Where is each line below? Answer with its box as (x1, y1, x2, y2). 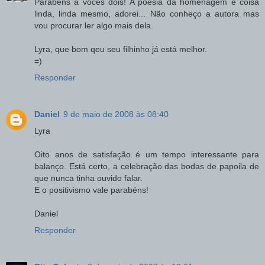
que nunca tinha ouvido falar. (34, 173, 143, 183)
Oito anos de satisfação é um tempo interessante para (34, 149, 259, 159)
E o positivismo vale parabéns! (34, 185, 148, 195)
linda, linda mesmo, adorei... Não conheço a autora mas (34, 8, 259, 18)
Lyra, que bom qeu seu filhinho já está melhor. (34, 44, 207, 54)
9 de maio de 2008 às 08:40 (63, 109, 169, 119)
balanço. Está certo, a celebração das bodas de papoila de (34, 161, 259, 171)
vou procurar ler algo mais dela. (34, 20, 153, 30)
